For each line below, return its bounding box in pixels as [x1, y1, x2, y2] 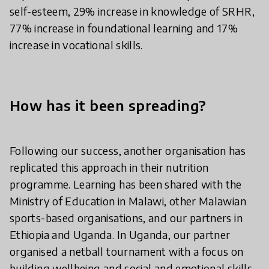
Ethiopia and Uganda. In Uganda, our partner [10, 228, 231, 242]
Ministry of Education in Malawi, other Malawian [10, 194, 246, 208]
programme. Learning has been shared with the [10, 177, 242, 192]
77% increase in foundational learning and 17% [10, 21, 238, 35]
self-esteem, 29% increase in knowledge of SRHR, [10, 4, 255, 19]
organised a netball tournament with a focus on [10, 244, 244, 259]
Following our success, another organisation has [10, 144, 246, 158]
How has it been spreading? [10, 96, 207, 115]
